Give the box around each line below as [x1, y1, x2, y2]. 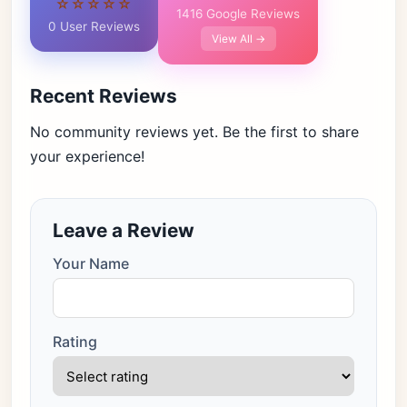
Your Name [53, 254, 129, 273]
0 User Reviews [48, 19, 140, 34]
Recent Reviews [30, 84, 177, 107]
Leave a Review [53, 219, 194, 242]
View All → [211, 32, 265, 45]
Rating [53, 333, 97, 351]
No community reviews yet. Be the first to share [30, 123, 359, 141]
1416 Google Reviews [176, 6, 300, 21]
